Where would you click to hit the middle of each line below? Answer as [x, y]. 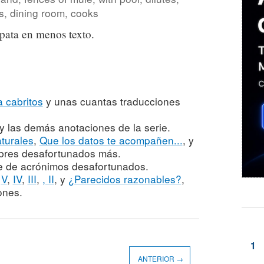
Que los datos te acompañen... [111, 140]
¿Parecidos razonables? [125, 179]
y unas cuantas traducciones [111, 101]
